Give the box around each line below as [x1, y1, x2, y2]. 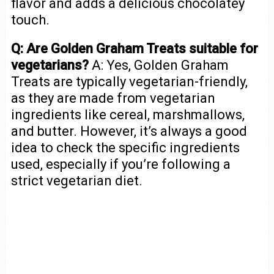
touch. [10, 12, 50, 28]
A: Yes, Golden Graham [88, 57, 229, 73]
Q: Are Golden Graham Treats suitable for [10, 41, 258, 57]
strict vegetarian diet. [10, 173, 143, 189]
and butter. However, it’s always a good [10, 124, 247, 139]
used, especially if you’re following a [10, 157, 231, 172]
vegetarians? [10, 57, 89, 73]
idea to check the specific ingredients [10, 140, 240, 156]
